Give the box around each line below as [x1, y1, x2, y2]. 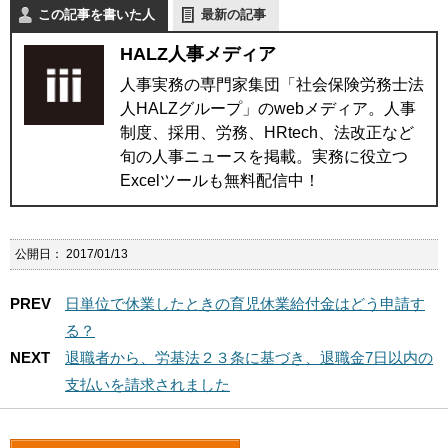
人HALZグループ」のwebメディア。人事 [120, 100, 416, 117]
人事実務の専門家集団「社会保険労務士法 [120, 76, 424, 93]
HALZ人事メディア [120, 44, 276, 64]
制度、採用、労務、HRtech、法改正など [120, 124, 414, 141]
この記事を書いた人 [38, 7, 155, 22]
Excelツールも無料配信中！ [120, 172, 320, 189]
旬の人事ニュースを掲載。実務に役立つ [120, 148, 408, 165]
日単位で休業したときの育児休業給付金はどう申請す [65, 295, 425, 312]
